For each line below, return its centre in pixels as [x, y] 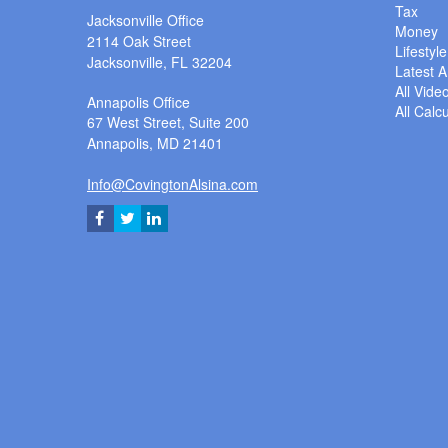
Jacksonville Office [145, 20]
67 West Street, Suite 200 [168, 122]
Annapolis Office [138, 102]
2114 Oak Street [139, 41]
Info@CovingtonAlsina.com [172, 184]
